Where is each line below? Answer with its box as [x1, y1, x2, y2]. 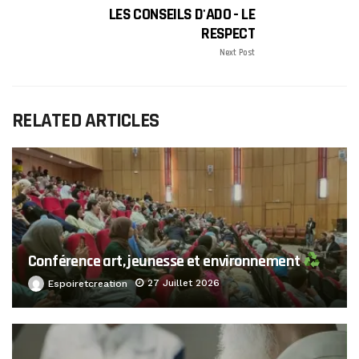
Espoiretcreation [48, 277, 127, 289]
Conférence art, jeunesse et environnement [28, 250, 303, 272]
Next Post [220, 46, 255, 58]
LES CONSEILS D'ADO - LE [108, 3, 255, 25]
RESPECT [201, 22, 255, 44]
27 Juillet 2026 [147, 276, 220, 288]
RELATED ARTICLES [12, 107, 159, 134]
